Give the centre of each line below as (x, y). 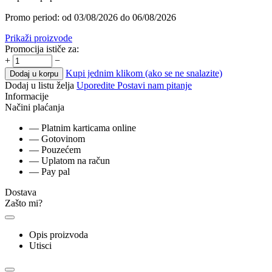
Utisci (40, 245)
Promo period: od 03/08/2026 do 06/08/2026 (90, 17)
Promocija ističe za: (42, 49)
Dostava (21, 192)
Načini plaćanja (35, 107)
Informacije (27, 96)
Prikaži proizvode (39, 38)
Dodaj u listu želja (39, 85)
